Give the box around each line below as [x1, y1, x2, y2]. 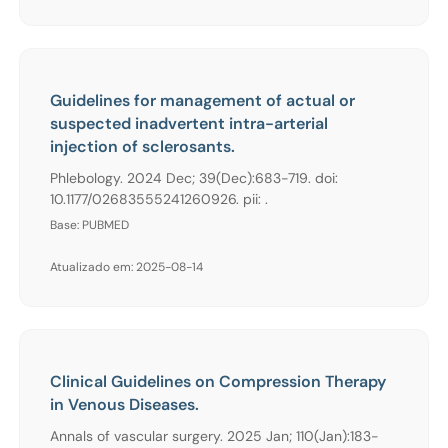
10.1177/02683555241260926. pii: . [50, 189, 268, 208]
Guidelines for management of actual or [50, 89, 355, 111]
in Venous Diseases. [50, 393, 199, 415]
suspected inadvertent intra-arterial [50, 112, 328, 134]
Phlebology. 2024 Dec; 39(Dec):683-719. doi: [50, 168, 338, 187]
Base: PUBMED [50, 216, 129, 233]
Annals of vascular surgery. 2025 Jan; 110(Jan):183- [50, 426, 379, 445]
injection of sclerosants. [50, 135, 235, 157]
